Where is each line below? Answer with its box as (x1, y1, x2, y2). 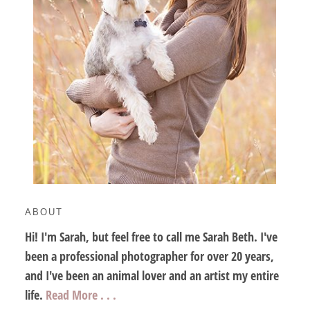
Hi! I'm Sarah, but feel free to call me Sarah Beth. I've (24, 228, 277, 245)
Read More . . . (45, 286, 116, 303)
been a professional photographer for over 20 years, (24, 247, 274, 264)
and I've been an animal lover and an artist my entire (24, 266, 279, 284)
